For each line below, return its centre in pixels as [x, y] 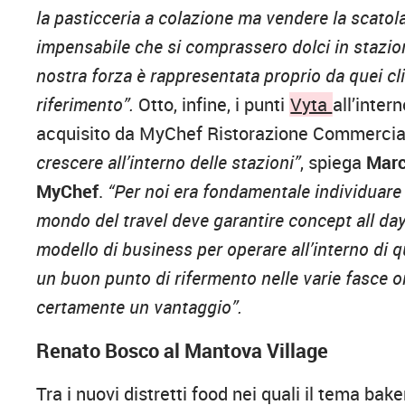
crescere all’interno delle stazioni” [169, 162]
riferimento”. [85, 104]
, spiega [334, 162]
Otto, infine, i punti [212, 104]
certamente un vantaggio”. [140, 306]
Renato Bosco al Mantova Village [183, 350]
